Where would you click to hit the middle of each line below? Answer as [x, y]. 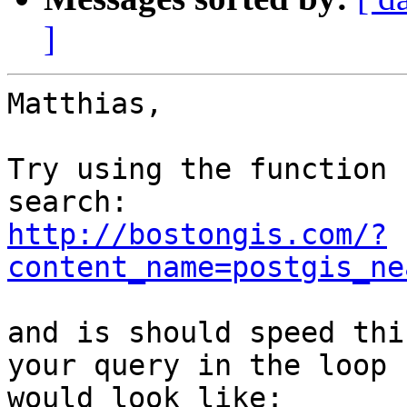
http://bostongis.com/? [197, 235]
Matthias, [85, 104]
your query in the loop [206, 366]
